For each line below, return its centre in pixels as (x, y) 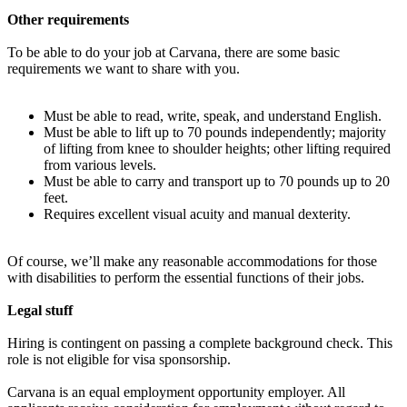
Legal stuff (40, 310)
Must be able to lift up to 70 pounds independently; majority (215, 132)
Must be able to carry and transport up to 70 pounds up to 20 (217, 181)
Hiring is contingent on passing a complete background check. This (200, 342)
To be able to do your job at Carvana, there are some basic (174, 52)
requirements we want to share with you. (124, 68)
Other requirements (68, 19)
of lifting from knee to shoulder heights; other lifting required (217, 148)
